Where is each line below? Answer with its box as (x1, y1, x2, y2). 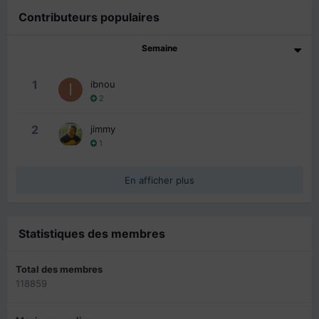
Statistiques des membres (19, 226, 165, 241)
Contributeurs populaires (19, 9, 159, 24)
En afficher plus (125, 174, 194, 186)
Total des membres (16, 263, 103, 275)
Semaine (142, 42, 177, 53)
